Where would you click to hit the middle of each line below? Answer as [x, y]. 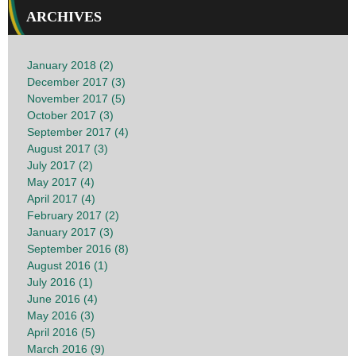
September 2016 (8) [78, 248]
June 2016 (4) [62, 298]
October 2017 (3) [70, 115]
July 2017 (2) [60, 165]
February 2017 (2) [73, 215]
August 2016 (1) [68, 265]
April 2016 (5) [61, 332]
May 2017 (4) [61, 182]
